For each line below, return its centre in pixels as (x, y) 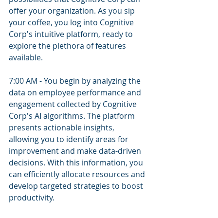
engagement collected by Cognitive (74, 104)
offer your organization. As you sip (73, 11)
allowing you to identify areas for (70, 139)
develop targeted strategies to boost (77, 186)
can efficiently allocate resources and (78, 174)
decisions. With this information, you (77, 163)
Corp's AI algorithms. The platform (73, 116)
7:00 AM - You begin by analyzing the (76, 81)
